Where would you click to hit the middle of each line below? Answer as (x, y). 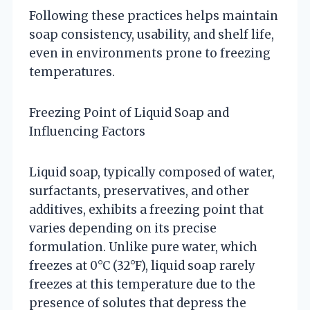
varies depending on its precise (123, 228)
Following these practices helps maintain (154, 16)
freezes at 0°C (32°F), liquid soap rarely (142, 265)
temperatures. (72, 72)
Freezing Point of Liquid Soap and (129, 112)
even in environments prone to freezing (150, 53)
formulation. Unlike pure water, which (143, 247)
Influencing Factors (87, 131)
